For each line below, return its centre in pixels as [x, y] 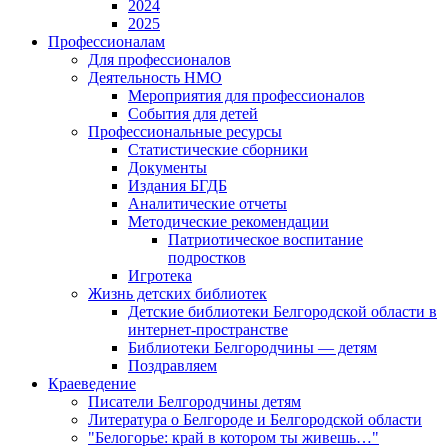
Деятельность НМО [155, 78]
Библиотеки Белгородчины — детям [252, 348]
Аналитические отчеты [207, 204]
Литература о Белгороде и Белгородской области [255, 420]
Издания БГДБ [177, 186]
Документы [167, 168]
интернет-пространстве [208, 330]
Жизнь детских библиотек [177, 294]
